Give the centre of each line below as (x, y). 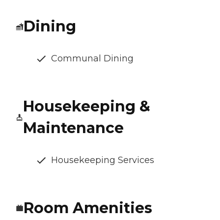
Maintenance (73, 128)
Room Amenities (88, 208)
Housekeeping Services (103, 160)
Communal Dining (92, 59)
